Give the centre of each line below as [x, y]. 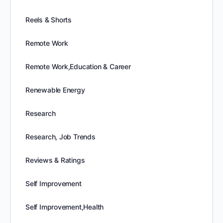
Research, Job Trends [60, 137]
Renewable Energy [55, 90]
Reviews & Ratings [55, 160]
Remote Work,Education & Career [78, 66]
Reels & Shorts [49, 20]
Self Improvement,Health [65, 207]
